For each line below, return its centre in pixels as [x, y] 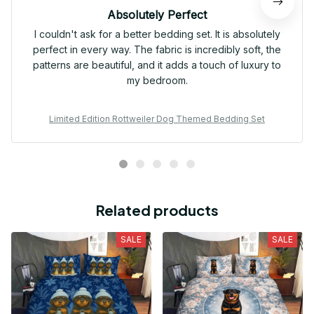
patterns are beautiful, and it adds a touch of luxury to [157, 65]
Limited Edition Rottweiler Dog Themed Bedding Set [157, 119]
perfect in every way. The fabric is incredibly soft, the [157, 50]
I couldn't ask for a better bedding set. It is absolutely [157, 34]
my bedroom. [157, 81]
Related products [157, 210]
